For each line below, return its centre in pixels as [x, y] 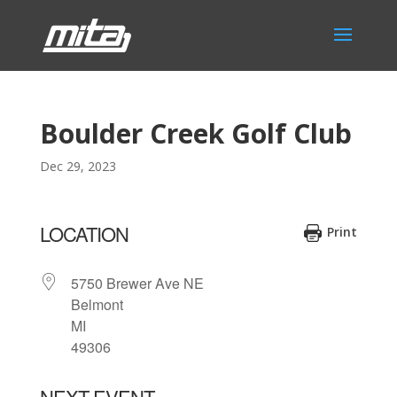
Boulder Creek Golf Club [195, 133]
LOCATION [84, 234]
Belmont [97, 304]
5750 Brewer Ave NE [137, 283]
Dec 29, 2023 [78, 166]
